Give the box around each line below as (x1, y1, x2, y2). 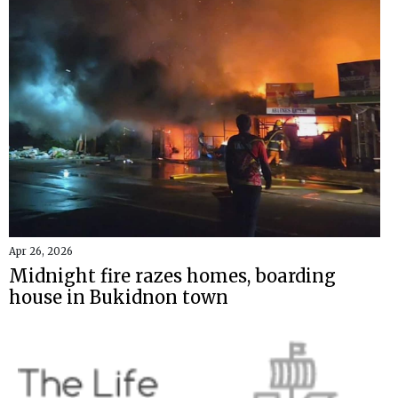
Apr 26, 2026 (9, 244, 73, 258)
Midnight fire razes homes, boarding (9, 264, 336, 287)
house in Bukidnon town (9, 285, 228, 308)
